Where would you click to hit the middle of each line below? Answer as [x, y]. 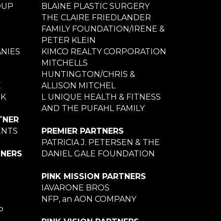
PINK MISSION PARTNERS [93, 176]
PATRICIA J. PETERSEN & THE [100, 142]
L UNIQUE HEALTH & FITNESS [101, 97]
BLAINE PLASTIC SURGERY [95, 6]
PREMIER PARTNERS [82, 131]
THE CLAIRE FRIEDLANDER [96, 17]
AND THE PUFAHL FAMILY [93, 108]
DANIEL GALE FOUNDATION [98, 153]
